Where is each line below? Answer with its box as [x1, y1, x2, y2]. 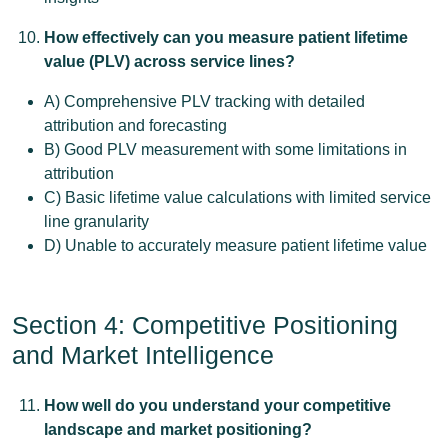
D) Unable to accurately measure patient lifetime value [44, 237, 427, 254]
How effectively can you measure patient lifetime [44, 29, 408, 46]
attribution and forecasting [44, 117, 227, 134]
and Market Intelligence [12, 341, 274, 369]
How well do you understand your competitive [44, 397, 391, 414]
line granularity [44, 213, 149, 230]
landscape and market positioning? [44, 421, 312, 438]
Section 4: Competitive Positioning [12, 311, 398, 339]
